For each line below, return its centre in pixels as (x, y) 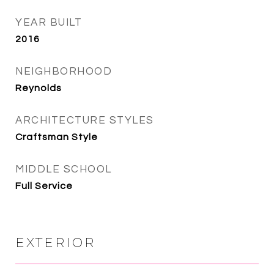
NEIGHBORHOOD (64, 72)
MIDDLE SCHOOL (64, 169)
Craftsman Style (57, 137)
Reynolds (39, 88)
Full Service (44, 186)
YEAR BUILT (49, 23)
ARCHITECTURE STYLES (85, 120)
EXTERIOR (55, 243)
